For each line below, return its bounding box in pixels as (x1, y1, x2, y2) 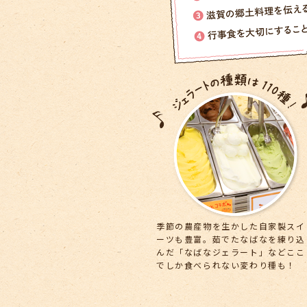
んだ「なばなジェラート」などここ (156, 245, 306, 258)
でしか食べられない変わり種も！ (156, 258, 297, 271)
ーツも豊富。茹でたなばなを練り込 (156, 232, 306, 245)
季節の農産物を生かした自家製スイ (156, 219, 306, 232)
